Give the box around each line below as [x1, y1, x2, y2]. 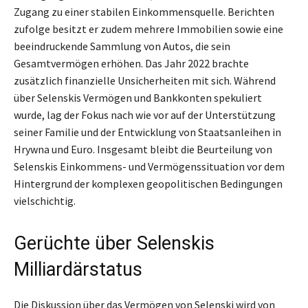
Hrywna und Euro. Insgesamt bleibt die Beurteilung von [14, 142, 272, 157]
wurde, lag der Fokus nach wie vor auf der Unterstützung [14, 108, 276, 122]
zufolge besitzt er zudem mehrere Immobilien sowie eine [14, 22, 283, 36]
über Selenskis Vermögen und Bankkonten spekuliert [14, 91, 262, 105]
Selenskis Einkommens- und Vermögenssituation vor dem [14, 159, 285, 174]
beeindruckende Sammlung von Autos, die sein [14, 39, 230, 54]
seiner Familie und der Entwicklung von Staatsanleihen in [14, 125, 281, 140]
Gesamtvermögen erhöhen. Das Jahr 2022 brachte [14, 56, 249, 71]
